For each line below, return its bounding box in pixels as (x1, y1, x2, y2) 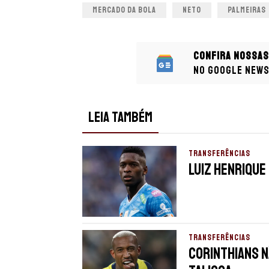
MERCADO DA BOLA (92, 5, 156, 16)
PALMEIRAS (228, 5, 266, 16)
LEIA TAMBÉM (88, 108, 153, 127)
